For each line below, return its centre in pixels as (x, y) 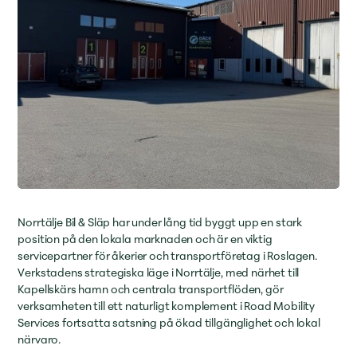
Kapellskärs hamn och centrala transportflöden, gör (151, 289)
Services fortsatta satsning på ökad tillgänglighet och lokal (169, 322)
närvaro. (40, 339)
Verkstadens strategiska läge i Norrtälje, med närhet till (159, 272)
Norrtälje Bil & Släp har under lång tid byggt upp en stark (160, 222)
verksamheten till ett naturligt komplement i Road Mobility (167, 306)
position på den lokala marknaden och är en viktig (145, 239)
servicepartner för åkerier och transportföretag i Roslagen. (167, 255)
